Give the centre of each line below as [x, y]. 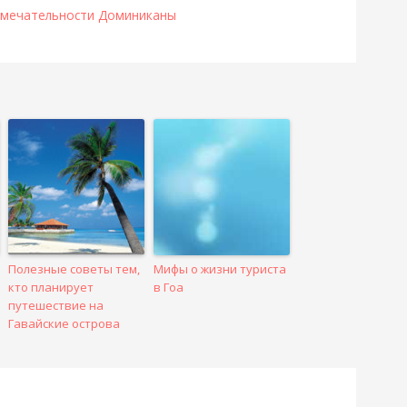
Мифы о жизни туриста [220, 268]
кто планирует [51, 287]
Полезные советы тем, [74, 268]
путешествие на [56, 305]
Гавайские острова [65, 323]
